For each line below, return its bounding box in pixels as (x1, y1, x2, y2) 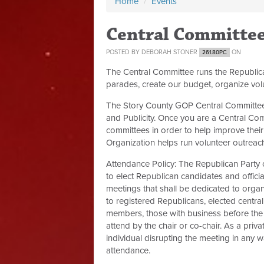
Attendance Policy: (106, 159, 179, 169)
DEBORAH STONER (141, 48, 197, 56)
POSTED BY (106, 48, 141, 56)
